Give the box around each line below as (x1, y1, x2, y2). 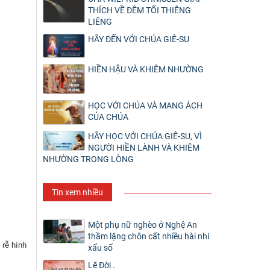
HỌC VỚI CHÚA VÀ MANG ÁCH (88, 101, 202, 111)
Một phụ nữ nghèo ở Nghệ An (88, 219, 197, 230)
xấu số (88, 242, 113, 253)
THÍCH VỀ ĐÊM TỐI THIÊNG (88, 5, 191, 15)
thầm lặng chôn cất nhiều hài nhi (88, 231, 209, 241)
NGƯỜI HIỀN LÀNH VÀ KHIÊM (88, 142, 199, 152)
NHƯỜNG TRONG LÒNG (43, 154, 134, 164)
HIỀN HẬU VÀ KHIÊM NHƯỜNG (88, 64, 204, 75)
